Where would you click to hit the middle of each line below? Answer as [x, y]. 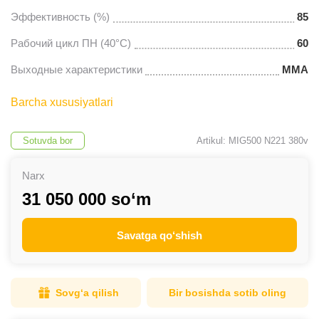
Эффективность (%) [60, 17]
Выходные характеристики [77, 69]
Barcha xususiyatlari [62, 102]
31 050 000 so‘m [87, 199]
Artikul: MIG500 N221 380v [252, 141]
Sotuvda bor [48, 141]
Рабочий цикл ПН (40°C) [71, 43]
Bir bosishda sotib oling [228, 293]
